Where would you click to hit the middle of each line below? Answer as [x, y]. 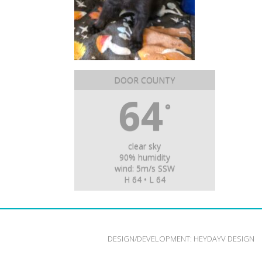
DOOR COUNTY [145, 80]
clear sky [145, 146]
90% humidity [144, 157]
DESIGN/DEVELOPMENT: [150, 239]
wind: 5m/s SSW [144, 168]
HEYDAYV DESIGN [224, 239]
